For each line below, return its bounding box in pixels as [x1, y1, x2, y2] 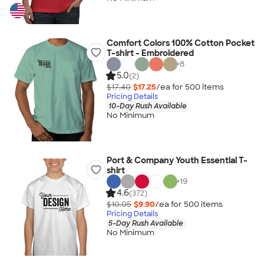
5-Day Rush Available [108, 218, 183, 228]
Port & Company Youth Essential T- [106, 155, 247, 166]
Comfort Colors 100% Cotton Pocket [106, 38, 255, 48]
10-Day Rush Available [108, 101, 187, 111]
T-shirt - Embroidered [106, 48, 194, 58]
